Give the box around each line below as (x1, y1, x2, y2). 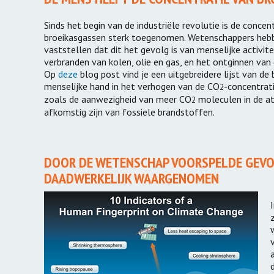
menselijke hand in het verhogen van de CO (44, 80, 220, 93)
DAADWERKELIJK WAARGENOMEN (44, 169, 219, 188)
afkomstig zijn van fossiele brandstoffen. (44, 106, 215, 119)
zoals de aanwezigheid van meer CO (44, 93, 191, 106)
